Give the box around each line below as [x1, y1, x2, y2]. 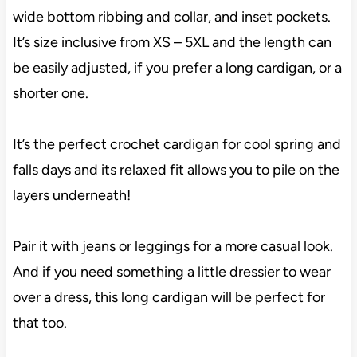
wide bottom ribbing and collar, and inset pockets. [12, 7, 331, 25]
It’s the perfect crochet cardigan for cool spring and [12, 135, 341, 153]
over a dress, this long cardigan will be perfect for [12, 288, 325, 306]
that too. [12, 313, 67, 331]
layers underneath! [12, 186, 131, 204]
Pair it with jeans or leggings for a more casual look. [12, 237, 333, 255]
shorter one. [12, 84, 88, 102]
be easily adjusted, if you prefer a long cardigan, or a [12, 58, 342, 76]
